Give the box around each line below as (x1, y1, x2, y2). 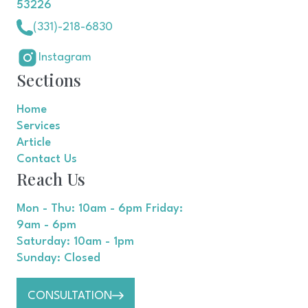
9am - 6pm (16, 219, 76, 232)
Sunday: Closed (16, 252, 100, 265)
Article (16, 137, 51, 149)
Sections (16, 69, 82, 91)
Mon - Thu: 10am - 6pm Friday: (16, 203, 183, 215)
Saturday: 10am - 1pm (16, 236, 134, 248)
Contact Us (16, 153, 77, 166)
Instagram (38, 52, 91, 64)
